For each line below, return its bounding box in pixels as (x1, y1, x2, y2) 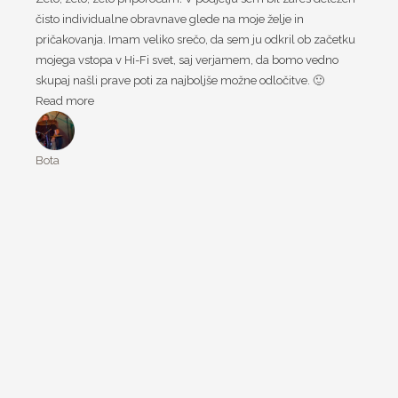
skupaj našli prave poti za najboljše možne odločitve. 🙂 (36, 73, 324, 87)
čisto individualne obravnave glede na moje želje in (36, 12, 304, 26)
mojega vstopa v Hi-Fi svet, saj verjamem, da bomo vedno (36, 52, 338, 67)
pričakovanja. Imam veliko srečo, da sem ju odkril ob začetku (36, 32, 355, 46)
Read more (36, 93, 94, 107)
